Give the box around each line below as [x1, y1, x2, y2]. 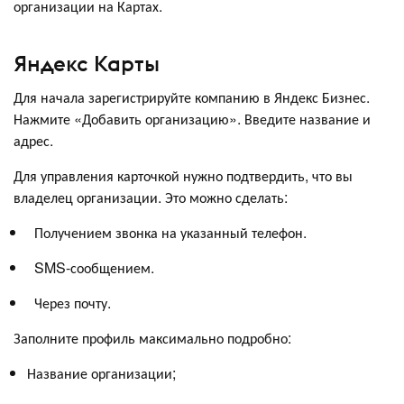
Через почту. [27, 292, 111, 314]
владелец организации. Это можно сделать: [14, 187, 295, 208]
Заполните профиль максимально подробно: [14, 327, 291, 349]
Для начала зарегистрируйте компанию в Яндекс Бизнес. [14, 87, 370, 108]
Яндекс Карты [14, 50, 160, 78]
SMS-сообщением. [27, 257, 161, 279]
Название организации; [27, 363, 183, 384]
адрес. [14, 130, 53, 151]
